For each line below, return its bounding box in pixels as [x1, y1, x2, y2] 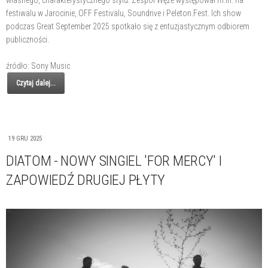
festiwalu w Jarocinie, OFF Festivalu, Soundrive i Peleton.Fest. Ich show [6, 8, 241, 19]
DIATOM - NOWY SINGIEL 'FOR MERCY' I [6, 153, 222, 170]
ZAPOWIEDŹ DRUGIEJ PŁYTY [6, 172, 166, 189]
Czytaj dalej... [16, 79, 56, 88]
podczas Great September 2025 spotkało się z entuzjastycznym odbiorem [6, 22, 249, 32]
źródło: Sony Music [6, 61, 70, 71]
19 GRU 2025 [8, 135, 42, 143]
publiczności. [6, 35, 49, 45]
